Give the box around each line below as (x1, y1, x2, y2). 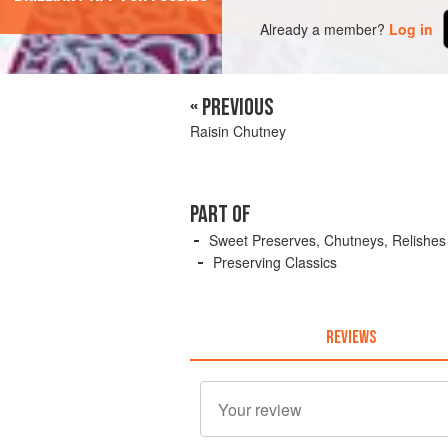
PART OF (190, 200, 251, 230)
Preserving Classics (213, 252, 337, 273)
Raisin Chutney (190, 121, 286, 142)
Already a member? (260, 18, 386, 39)
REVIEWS (325, 326, 376, 348)
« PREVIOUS (190, 93, 274, 123)
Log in (389, 18, 434, 39)
